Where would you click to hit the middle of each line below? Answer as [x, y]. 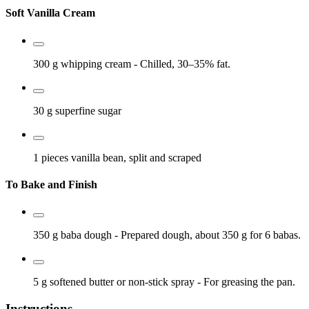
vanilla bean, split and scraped [136, 157]
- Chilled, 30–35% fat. [182, 63]
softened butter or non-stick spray [122, 282]
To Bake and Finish [51, 184]
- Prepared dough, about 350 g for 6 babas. [208, 235]
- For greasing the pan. [246, 282]
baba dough [86, 235]
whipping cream [96, 63]
